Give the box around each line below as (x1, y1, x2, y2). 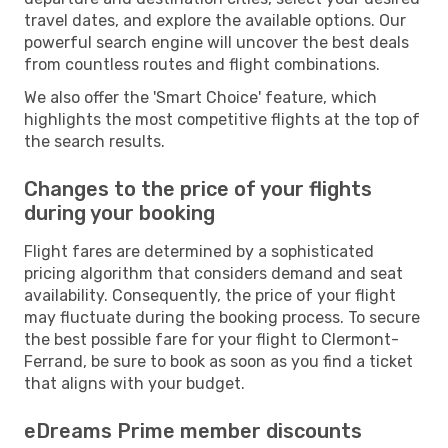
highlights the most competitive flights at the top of (24, 109, 420, 129)
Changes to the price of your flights (24, 176, 372, 201)
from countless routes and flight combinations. (24, 54, 380, 74)
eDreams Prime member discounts (24, 418, 362, 443)
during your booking (24, 200, 215, 225)
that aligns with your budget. (24, 373, 245, 393)
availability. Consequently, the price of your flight (24, 285, 396, 305)
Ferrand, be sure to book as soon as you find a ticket (24, 351, 413, 371)
